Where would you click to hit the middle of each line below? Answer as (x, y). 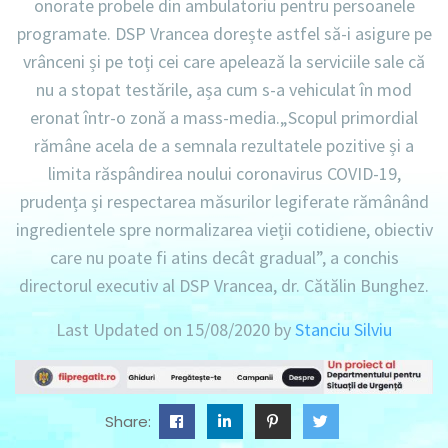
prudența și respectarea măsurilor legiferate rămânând (224, 201)
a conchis (362, 257)
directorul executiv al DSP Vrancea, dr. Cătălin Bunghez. (224, 285)
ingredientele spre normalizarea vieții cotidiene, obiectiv (224, 229)
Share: (130, 421)
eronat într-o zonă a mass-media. (155, 117)
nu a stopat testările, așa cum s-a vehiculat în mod (224, 89)
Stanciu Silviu (343, 329)
